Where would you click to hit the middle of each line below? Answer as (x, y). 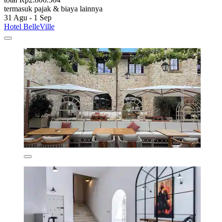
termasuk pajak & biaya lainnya (53, 9)
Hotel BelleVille (29, 27)
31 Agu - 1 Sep (28, 18)
